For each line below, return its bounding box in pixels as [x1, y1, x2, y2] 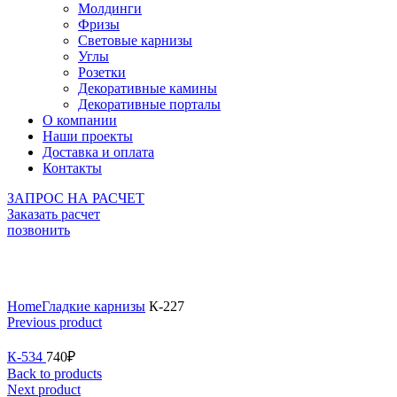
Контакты [43, 160, 102, 176]
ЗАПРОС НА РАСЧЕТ [7, 191, 144, 206]
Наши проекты [43, 128, 133, 144]
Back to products [7, 366, 102, 382]
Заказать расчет [7, 206, 100, 222]
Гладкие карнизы [42, 299, 145, 315]
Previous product [7, 315, 102, 331]
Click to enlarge [7, 283, 96, 299]
